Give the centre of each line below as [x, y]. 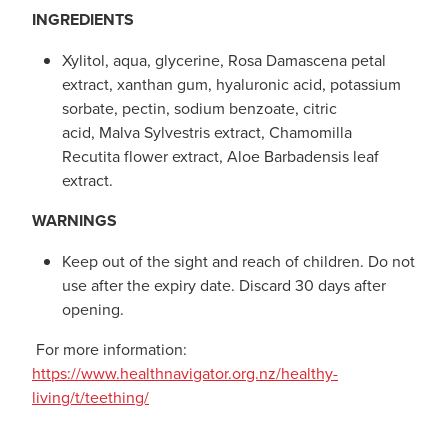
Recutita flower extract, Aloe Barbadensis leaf [220, 155]
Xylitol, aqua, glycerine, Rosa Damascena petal [224, 59]
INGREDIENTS [83, 19]
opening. [93, 308]
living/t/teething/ [90, 396]
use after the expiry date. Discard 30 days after [224, 284]
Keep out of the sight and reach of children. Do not [238, 260]
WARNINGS [74, 220]
